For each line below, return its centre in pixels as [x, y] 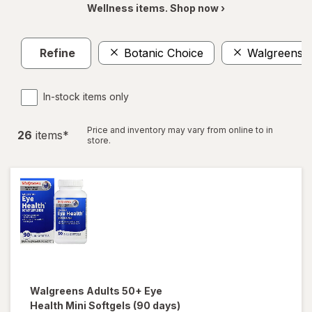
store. [99, 140]
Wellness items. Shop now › [156, 8]
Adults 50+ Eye [124, 290]
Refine [57, 53]
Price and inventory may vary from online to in [180, 130]
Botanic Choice [164, 53]
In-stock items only [86, 96]
